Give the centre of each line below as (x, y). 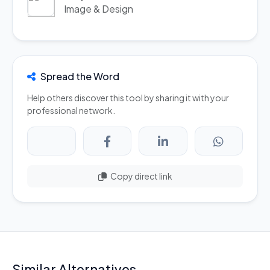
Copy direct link (140, 176)
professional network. (71, 110)
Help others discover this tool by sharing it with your (128, 98)
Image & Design (99, 9)
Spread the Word (80, 76)
